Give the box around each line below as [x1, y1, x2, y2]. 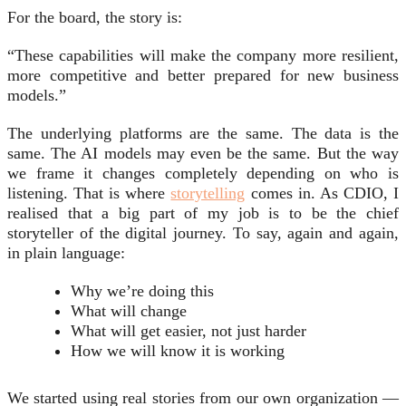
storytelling [170, 184, 246, 203]
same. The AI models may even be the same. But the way [7, 144, 399, 163]
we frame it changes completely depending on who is [7, 164, 399, 183]
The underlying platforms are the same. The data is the [7, 124, 399, 143]
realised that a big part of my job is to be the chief [7, 204, 399, 223]
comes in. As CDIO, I [245, 184, 400, 203]
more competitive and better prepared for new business [7, 66, 399, 85]
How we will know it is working [71, 342, 285, 361]
